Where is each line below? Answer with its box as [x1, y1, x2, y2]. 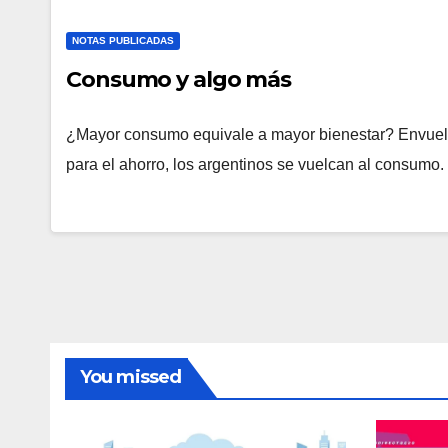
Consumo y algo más [66, 66, 292, 93]
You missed [80, 366, 181, 388]
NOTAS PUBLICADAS [72, 35, 174, 46]
